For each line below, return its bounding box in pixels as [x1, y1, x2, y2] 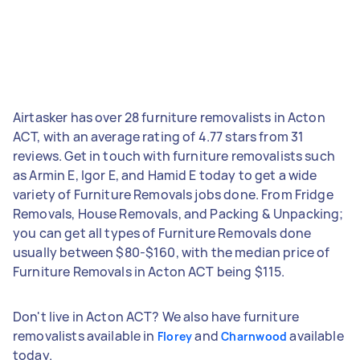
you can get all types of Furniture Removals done [13, 223, 312, 242]
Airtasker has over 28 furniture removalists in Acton [13, 108, 325, 126]
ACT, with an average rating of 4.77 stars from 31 [13, 127, 305, 145]
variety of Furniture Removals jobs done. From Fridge [13, 185, 333, 203]
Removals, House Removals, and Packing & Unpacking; [13, 204, 344, 223]
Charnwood [221, 328, 288, 344]
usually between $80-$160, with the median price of [13, 243, 330, 261]
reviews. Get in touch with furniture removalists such [13, 146, 335, 165]
